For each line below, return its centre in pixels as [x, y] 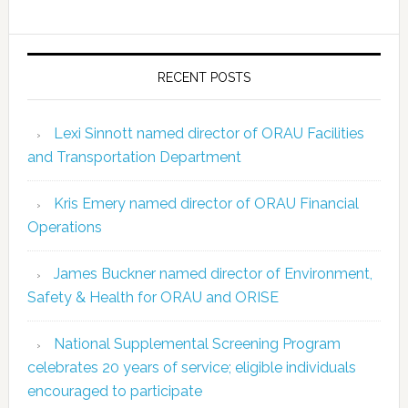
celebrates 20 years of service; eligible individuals [191, 367]
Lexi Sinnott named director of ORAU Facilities [209, 133]
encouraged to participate [114, 391]
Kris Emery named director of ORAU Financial [206, 203]
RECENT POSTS [204, 77]
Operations [64, 227]
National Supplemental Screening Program [197, 343]
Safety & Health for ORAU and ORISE [153, 297]
